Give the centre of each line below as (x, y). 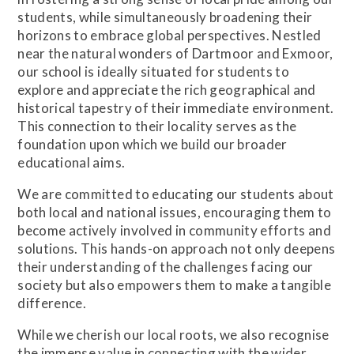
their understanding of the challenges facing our (166, 266)
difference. (52, 303)
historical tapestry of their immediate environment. (176, 107)
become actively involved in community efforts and (175, 230)
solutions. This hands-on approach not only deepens (177, 248)
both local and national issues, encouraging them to (175, 212)
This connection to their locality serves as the (157, 126)
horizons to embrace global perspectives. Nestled (169, 35)
